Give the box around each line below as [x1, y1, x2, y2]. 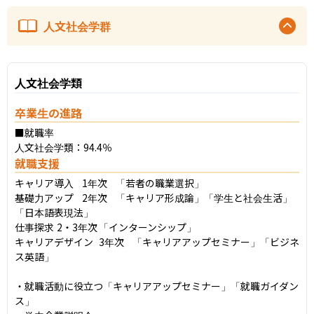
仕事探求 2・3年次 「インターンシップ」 [15, 219, 54, 234]
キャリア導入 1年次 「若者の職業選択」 [15, 175, 74, 190]
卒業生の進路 [15, 104, 82, 121]
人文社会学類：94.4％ [15, 139, 112, 154]
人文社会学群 [43, 17, 111, 34]
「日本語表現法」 [15, 205, 93, 219]
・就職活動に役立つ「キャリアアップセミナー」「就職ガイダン [15, 278, 299, 293]
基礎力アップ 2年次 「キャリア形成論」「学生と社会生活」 [15, 190, 74, 205]
